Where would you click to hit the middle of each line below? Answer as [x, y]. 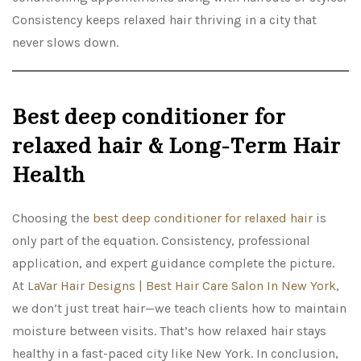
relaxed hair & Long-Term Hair [176, 147]
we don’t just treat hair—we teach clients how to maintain [179, 309]
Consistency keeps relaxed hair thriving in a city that [164, 20]
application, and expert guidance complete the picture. [173, 263]
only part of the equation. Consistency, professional [161, 241]
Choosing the [52, 218]
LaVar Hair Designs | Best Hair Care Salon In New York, [183, 286]
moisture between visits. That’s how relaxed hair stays [169, 331]
